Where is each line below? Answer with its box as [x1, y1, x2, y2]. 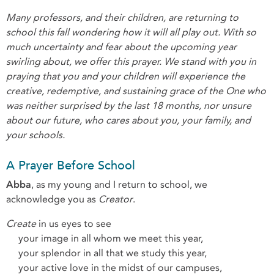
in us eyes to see [39, 218, 111, 230]
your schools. [6, 129, 65, 141]
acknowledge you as [6, 193, 98, 206]
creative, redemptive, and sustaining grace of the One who [6, 85, 266, 97]
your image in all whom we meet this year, [6, 232, 203, 245]
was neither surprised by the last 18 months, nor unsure [6, 100, 251, 112]
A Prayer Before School [6, 158, 135, 174]
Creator [98, 193, 133, 206]
